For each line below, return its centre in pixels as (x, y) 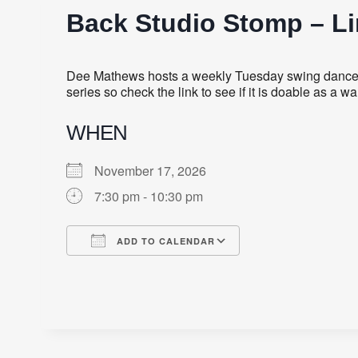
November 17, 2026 (157, 170)
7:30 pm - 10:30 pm (149, 196)
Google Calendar (182, 269)
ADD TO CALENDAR (164, 241)
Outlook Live (286, 269)
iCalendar (201, 269)
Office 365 (241, 269)
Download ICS (136, 269)
